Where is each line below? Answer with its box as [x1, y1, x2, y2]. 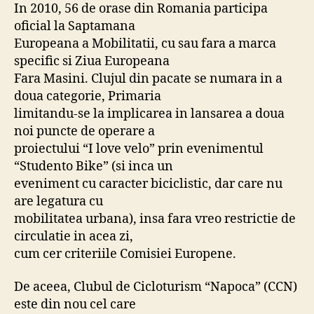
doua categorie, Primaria [14, 88, 161, 104]
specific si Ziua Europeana [14, 53, 170, 69]
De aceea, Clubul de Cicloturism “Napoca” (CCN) [14, 279, 297, 295]
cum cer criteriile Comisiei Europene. [14, 245, 236, 262]
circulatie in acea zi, [14, 228, 133, 245]
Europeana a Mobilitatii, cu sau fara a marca [14, 35, 276, 52]
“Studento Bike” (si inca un [14, 158, 173, 175]
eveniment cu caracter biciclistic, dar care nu [14, 175, 282, 192]
